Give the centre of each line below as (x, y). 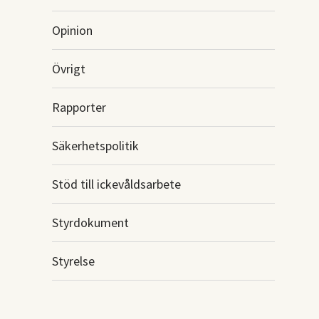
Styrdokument (90, 223)
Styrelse (73, 261)
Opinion (72, 30)
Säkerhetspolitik (95, 146)
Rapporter (79, 107)
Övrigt (68, 69)
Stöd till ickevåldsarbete (116, 184)
